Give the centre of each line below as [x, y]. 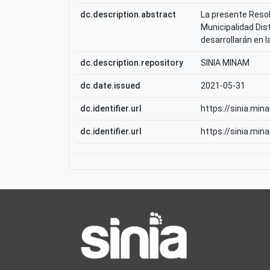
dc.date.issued [110, 86]
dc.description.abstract [128, 14]
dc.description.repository [132, 63]
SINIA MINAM [225, 63]
